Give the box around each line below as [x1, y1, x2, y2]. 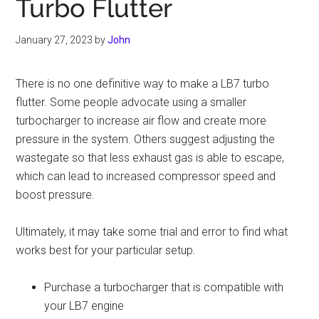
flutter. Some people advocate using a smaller [16, 95, 247, 109]
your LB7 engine [44, 299, 125, 313]
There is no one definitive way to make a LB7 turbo [16, 77, 270, 90]
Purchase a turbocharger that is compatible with [44, 281, 284, 294]
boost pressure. [16, 188, 95, 202]
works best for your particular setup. [16, 244, 197, 257]
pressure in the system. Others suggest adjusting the [16, 132, 276, 146]
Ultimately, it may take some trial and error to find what [16, 225, 288, 239]
